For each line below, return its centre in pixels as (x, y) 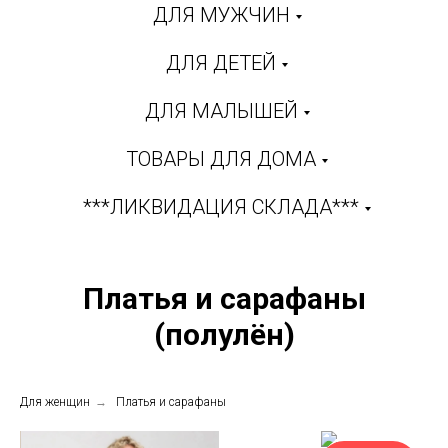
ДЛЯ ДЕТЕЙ (221, 63)
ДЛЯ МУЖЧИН (221, 15)
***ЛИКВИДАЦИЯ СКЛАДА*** (221, 207)
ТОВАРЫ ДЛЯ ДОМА (221, 159)
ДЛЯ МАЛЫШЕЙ (221, 111)
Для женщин (55, 402)
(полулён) (224, 335)
